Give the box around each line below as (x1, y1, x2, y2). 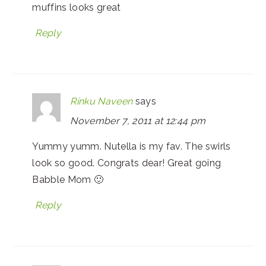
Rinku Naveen (70, 96, 133, 107)
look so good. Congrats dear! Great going (32, 157, 221, 169)
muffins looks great (32, 2, 121, 14)
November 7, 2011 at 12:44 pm (70, 115, 206, 127)
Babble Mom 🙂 (32, 174, 104, 186)
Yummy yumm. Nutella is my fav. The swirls (32, 141, 231, 153)
